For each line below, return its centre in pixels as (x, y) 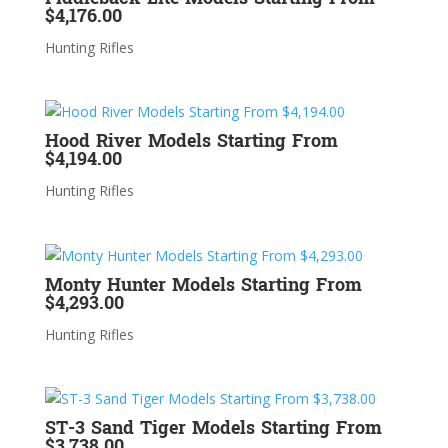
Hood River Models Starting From (191, 142)
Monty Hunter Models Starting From (203, 285)
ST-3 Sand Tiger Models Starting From (213, 428)
